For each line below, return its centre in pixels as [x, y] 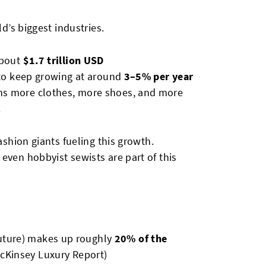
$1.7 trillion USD [63, 60]
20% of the [141, 238]
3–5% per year [159, 76]
